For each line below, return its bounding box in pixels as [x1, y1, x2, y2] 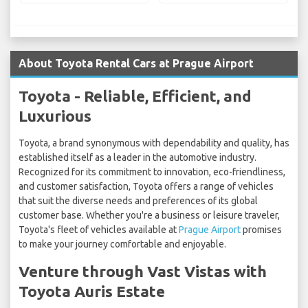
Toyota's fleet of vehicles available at [19, 224, 179, 236]
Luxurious [19, 107, 91, 125]
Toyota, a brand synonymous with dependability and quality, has [19, 137, 289, 149]
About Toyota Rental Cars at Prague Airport [19, 57, 254, 70]
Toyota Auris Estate [19, 283, 165, 300]
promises [241, 224, 282, 236]
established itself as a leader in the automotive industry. [19, 152, 256, 164]
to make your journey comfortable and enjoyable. [19, 239, 226, 250]
